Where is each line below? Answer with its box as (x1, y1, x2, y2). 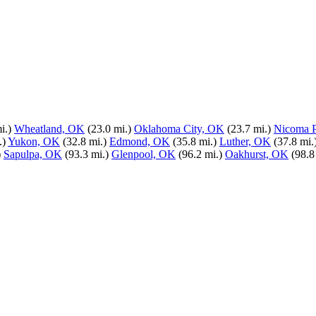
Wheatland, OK (14, 123, 85, 135)
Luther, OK (219, 135, 271, 147)
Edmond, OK (109, 135, 170, 147)
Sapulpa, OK (4, 148, 62, 160)
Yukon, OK (8, 135, 60, 147)
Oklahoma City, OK (134, 123, 224, 135)
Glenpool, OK (111, 148, 176, 160)
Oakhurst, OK (225, 148, 288, 160)
